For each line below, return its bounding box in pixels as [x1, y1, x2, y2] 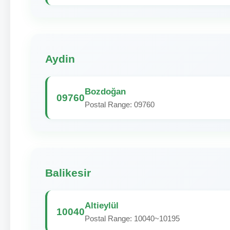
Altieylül [85, 200, 119, 210]
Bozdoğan [85, 86, 126, 97]
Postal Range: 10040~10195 [85, 214, 180, 223]
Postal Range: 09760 [85, 100, 155, 109]
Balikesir [45, 167, 91, 179]
